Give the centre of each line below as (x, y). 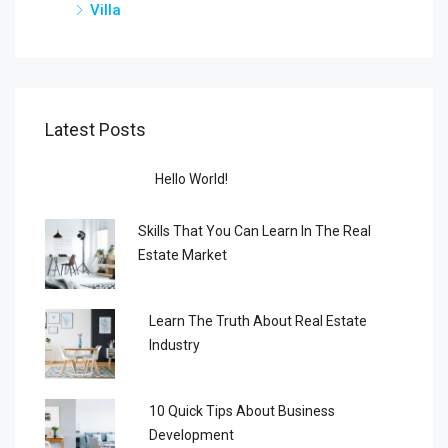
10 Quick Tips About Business (241, 410)
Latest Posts (95, 129)
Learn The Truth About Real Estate (258, 320)
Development (191, 434)
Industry (175, 344)
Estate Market (183, 254)
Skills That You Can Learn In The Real (255, 230)
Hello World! (191, 178)
